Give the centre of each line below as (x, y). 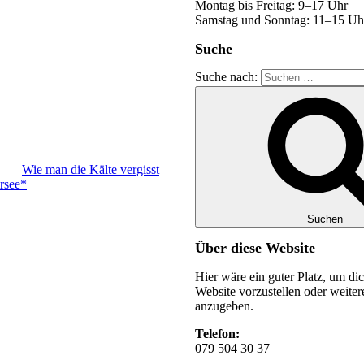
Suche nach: (228, 77)
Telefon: (217, 333)
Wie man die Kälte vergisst (91, 170)
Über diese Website (255, 247)
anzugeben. (224, 305)
